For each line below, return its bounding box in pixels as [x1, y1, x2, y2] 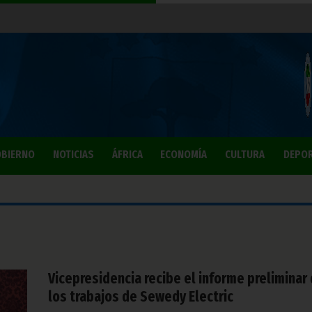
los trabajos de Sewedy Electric [48, 288, 233, 306]
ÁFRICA [111, 148, 143, 161]
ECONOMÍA [160, 148, 207, 161]
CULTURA [225, 148, 265, 161]
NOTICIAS [53, 148, 94, 161]
